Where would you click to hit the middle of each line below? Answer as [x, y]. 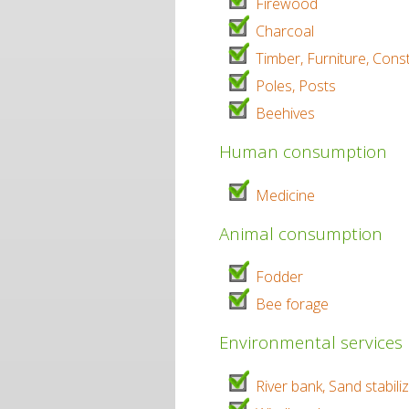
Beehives [285, 114]
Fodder [279, 277]
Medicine [285, 195]
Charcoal [285, 31]
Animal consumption [301, 233]
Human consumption [303, 152]
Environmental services [311, 342]
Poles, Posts [296, 86]
